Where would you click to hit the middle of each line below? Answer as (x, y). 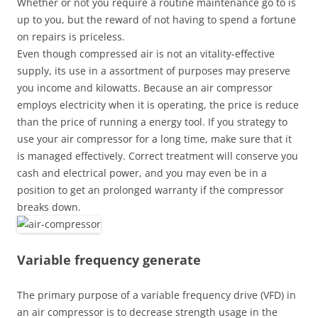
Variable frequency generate (109, 260)
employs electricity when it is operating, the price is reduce (158, 105)
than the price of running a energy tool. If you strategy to (152, 122)
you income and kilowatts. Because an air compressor (145, 88)
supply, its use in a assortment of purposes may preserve (154, 71)
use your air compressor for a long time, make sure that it (154, 139)
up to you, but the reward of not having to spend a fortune (157, 20)
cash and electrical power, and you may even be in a (142, 173)
